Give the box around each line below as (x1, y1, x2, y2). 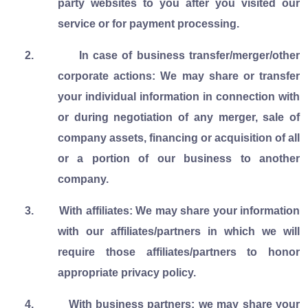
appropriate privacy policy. (58, 266, 196, 278)
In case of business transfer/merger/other (78, 49, 300, 61)
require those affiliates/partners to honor (58, 245, 300, 258)
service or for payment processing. (58, 17, 239, 30)
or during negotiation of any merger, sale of (58, 111, 300, 123)
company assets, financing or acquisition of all (58, 131, 300, 144)
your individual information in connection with (58, 90, 300, 102)
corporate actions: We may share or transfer (58, 69, 300, 82)
